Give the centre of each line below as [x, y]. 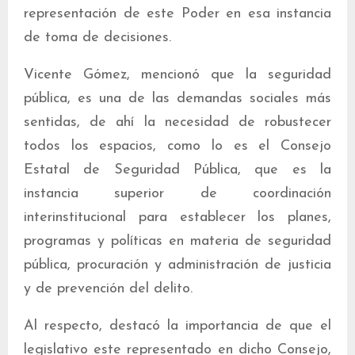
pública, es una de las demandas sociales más [177, 98]
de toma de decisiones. [97, 37]
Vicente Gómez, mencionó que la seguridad [177, 74]
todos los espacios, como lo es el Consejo [177, 146]
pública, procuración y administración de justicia [177, 265]
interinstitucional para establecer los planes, [177, 217]
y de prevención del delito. [108, 288]
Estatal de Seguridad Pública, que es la [177, 170]
